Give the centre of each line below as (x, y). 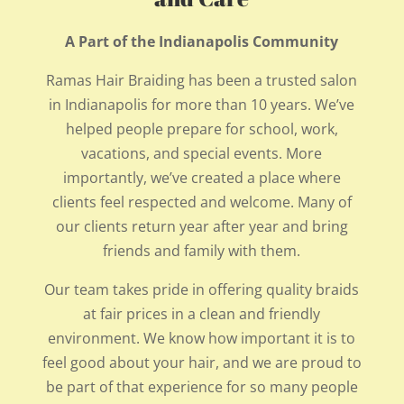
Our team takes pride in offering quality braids (202, 289)
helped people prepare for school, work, (202, 129)
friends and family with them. (202, 250)
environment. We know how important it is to (202, 338)
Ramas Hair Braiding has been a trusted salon (202, 80)
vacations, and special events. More (202, 153)
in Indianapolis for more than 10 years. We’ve (202, 104)
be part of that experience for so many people (202, 386)
